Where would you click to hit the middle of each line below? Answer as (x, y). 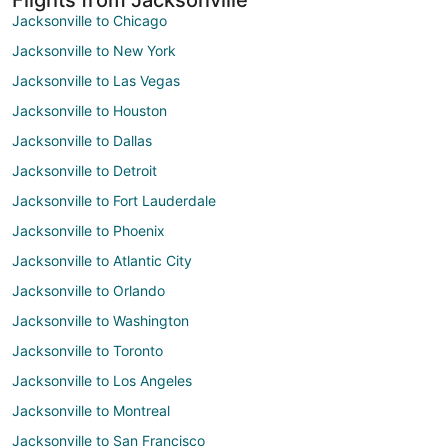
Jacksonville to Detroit (84, 170)
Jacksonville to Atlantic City (102, 260)
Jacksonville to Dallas (82, 140)
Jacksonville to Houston (89, 110)
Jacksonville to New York (94, 50)
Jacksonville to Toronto (87, 350)
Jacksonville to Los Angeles (102, 380)
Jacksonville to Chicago (89, 20)
